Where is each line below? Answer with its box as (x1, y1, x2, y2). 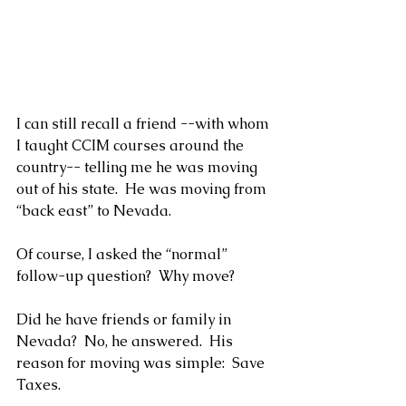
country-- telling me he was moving (16, 158, 261, 178)
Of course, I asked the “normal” (16, 245, 231, 265)
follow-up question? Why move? (16, 266, 235, 286)
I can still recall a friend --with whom (16, 114, 273, 134)
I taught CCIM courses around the (16, 136, 247, 156)
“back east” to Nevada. (16, 201, 171, 221)
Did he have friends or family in (16, 310, 235, 330)
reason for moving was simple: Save (16, 353, 268, 373)
